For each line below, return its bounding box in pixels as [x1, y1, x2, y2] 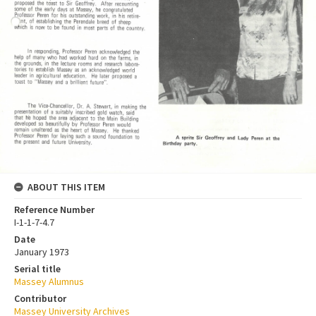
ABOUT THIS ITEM [28, 181, 105, 194]
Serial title [14, 262, 61, 276]
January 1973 [14, 245, 69, 259]
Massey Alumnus [14, 275, 84, 288]
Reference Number [14, 203, 95, 217]
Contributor [14, 292, 66, 305]
